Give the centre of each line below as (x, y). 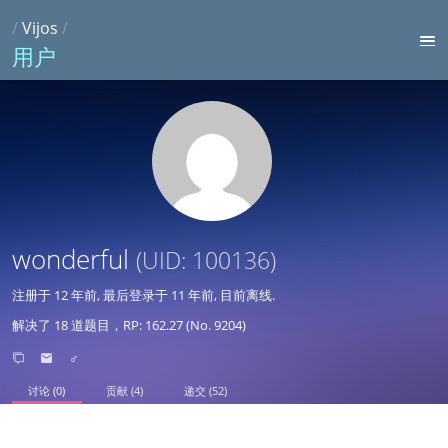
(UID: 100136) (206, 259)
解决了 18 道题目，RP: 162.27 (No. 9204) (129, 324)
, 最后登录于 (134, 294)
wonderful (74, 258)
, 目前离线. (245, 294)
